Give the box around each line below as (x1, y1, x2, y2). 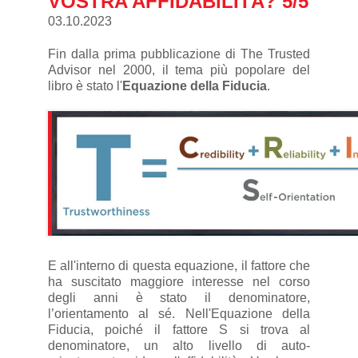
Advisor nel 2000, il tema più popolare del (47, 63, 311, 78)
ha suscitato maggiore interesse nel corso (47, 275, 311, 289)
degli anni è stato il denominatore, (47, 291, 311, 305)
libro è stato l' (47, 79, 122, 93)
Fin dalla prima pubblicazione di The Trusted (47, 47, 311, 62)
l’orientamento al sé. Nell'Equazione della (47, 307, 311, 321)
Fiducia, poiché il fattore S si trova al (47, 323, 311, 337)
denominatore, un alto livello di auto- (47, 339, 311, 353)
